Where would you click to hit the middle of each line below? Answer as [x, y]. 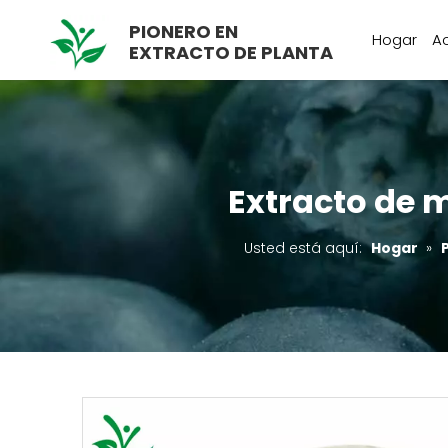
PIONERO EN [183, 31]
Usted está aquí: [303, 248]
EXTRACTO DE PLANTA [231, 52]
